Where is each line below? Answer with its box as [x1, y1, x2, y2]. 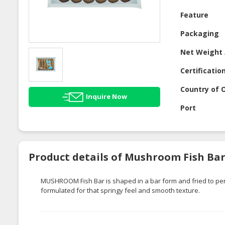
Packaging [180, 29, 219, 39]
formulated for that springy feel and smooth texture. [41, 186, 200, 195]
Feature [180, 10, 209, 20]
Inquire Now [85, 91, 127, 101]
